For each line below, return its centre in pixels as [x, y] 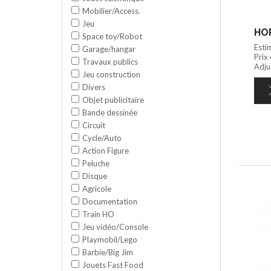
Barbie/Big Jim [108, 253]
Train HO [98, 214]
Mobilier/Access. [111, 11]
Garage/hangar [109, 49]
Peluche [96, 164]
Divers [94, 87]
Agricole [97, 189]
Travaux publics [110, 62]
